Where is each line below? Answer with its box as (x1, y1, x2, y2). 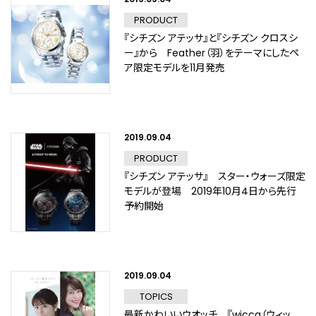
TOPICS (139, 290, 173, 303)
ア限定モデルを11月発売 (124, 61, 225, 75)
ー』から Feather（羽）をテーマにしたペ (124, 46, 299, 60)
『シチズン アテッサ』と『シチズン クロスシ (124, 31, 298, 45)
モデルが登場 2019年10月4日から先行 (124, 184, 296, 198)
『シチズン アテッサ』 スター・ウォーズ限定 (124, 169, 305, 183)
